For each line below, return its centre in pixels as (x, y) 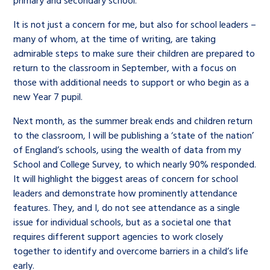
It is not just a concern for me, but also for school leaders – (135, 24)
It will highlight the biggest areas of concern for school (126, 178)
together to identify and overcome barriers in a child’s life (131, 251)
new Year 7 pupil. (51, 96)
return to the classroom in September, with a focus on (125, 67)
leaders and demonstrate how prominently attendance (126, 193)
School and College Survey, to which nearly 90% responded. (135, 164)
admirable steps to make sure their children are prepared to (134, 53)
